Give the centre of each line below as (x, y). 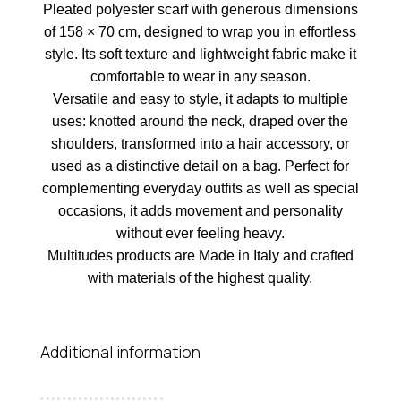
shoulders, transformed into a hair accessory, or (200, 144)
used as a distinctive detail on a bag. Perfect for (200, 166)
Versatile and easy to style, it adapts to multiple (200, 99)
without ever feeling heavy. (200, 233)
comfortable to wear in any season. (200, 77)
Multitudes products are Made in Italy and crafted (200, 256)
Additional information (120, 352)
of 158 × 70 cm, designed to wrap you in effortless (200, 32)
